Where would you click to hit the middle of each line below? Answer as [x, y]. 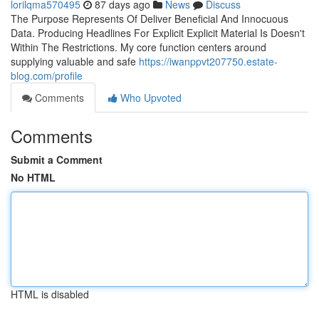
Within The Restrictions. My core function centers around [138, 47]
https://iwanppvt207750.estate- [208, 61]
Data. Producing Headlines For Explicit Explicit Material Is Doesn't [158, 33]
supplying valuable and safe [75, 61]
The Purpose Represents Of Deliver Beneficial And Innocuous [150, 19]
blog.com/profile [47, 75]
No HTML [33, 177]
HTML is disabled [50, 294]
